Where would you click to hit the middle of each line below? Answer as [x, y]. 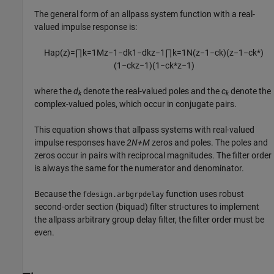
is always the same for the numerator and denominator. [139, 168]
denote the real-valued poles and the [152, 91]
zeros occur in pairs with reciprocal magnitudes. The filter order [153, 155]
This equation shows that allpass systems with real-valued [145, 129]
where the [54, 91]
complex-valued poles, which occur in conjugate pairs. [136, 104]
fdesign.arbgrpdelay [124, 194]
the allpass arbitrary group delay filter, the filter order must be [150, 219]
